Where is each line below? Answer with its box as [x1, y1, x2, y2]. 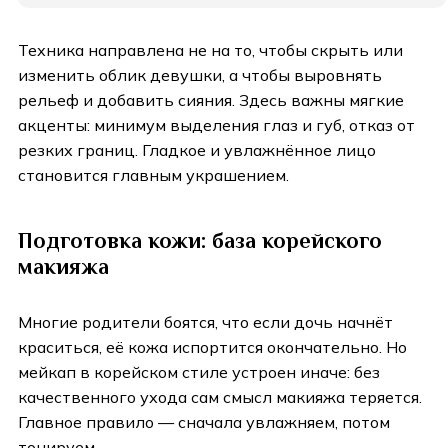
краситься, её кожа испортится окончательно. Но [18, 337, 407, 358]
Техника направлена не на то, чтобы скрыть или [18, 40, 403, 61]
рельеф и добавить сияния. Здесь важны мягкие [18, 90, 404, 111]
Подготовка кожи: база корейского [18, 228, 382, 254]
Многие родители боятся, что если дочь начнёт [18, 312, 393, 333]
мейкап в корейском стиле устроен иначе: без [18, 362, 380, 383]
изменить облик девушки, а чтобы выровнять [18, 65, 382, 86]
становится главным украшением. [18, 165, 289, 186]
